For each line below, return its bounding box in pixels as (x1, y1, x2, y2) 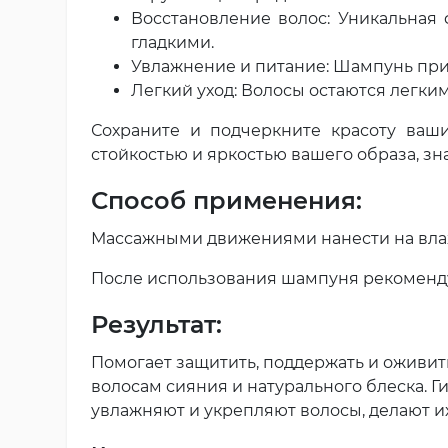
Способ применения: (91, 185, 362, 215)
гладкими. (131, 32, 214, 52)
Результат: (91, 309, 222, 339)
